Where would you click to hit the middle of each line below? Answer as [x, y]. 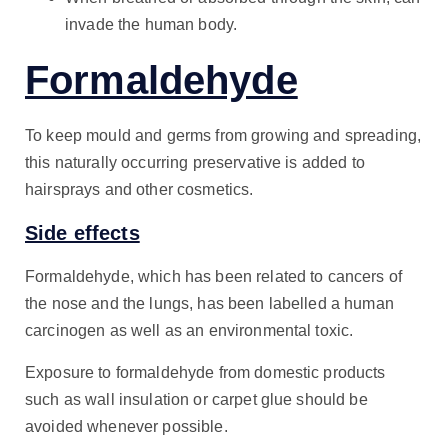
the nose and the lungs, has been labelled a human [209, 304]
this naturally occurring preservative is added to [195, 163]
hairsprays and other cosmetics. [139, 190]
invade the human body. [151, 25]
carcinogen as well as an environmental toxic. [189, 331]
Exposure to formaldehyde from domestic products [205, 372]
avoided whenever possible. [126, 426]
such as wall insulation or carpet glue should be [196, 399]
